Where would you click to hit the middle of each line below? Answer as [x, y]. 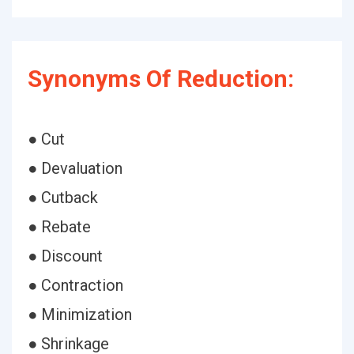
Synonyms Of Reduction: [161, 79]
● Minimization [80, 314]
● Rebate [59, 227]
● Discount [65, 256]
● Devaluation [75, 168]
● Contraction [75, 285]
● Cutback [63, 198]
